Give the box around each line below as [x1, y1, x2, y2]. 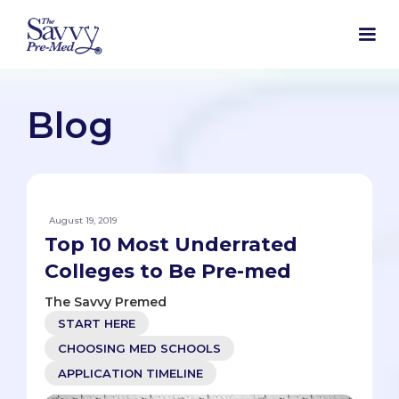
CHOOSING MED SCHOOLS [58, 341, 221, 356]
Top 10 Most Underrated [45, 232, 297, 257]
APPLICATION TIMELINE [58, 366, 203, 381]
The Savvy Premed [45, 294, 167, 311]
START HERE [58, 316, 135, 331]
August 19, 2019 [49, 215, 117, 227]
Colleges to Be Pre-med [45, 259, 291, 284]
